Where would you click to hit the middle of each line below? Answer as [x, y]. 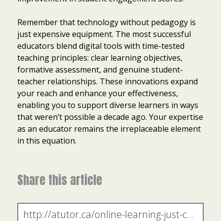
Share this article [60, 180]
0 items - [23, 206]
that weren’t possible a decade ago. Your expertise [110, 117]
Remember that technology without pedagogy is [107, 22]
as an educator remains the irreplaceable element [109, 129]
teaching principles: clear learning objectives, [100, 57]
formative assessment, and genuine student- [100, 69]
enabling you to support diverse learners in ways [108, 105]
